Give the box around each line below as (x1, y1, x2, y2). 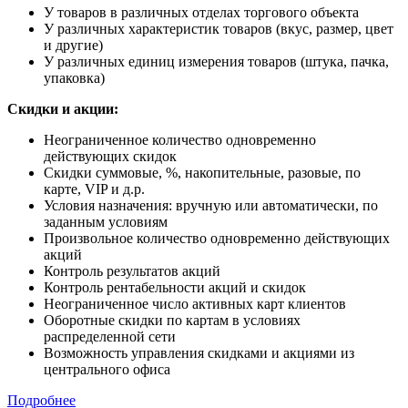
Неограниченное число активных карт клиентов (44, 295, 346, 311)
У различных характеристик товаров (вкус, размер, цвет (44, 20, 393, 36)
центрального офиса (44, 361, 170, 377)
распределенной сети (44, 328, 176, 344)
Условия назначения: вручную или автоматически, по (44, 197, 378, 213)
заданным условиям (44, 213, 168, 229)
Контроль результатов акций (44, 262, 220, 279)
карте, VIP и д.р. (44, 180, 145, 197)
